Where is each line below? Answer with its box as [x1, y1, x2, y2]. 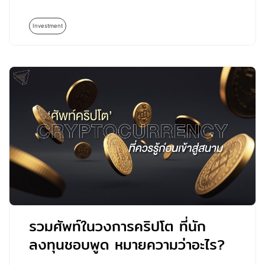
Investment [33, 22, 63, 30]
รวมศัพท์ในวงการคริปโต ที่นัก [29, 215, 206, 238]
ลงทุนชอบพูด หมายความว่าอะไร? [29, 233, 225, 256]
